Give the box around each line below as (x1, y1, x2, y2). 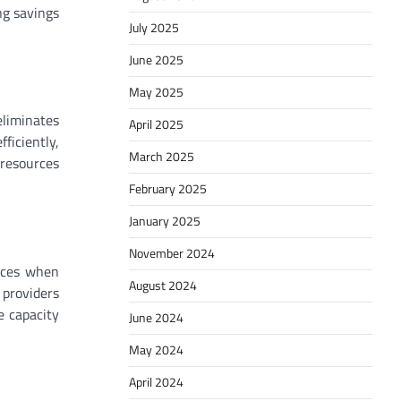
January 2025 (129, 211, 200, 231)
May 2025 (129, 82, 183, 102)
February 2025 (129, 179, 207, 199)
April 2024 (129, 372, 183, 392)
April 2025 (129, 115, 183, 134)
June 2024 (129, 308, 183, 328)
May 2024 (129, 340, 183, 360)
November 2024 (129, 243, 215, 263)
